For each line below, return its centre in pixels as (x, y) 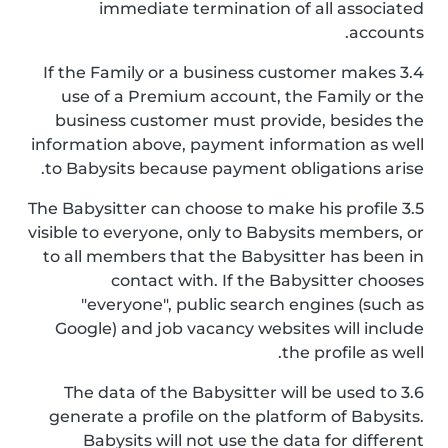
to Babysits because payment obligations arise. (234, 168)
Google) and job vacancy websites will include (239, 328)
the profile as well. (353, 352)
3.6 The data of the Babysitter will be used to (230, 392)
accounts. (386, 32)
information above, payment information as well (227, 144)
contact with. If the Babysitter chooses (267, 280)
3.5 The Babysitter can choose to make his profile (213, 208)
